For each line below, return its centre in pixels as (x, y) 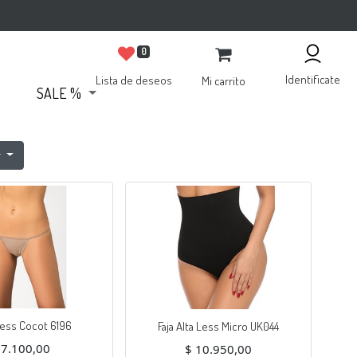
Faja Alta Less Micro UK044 (218, 326)
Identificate (312, 79)
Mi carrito (223, 81)
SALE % (59, 93)
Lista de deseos (134, 80)
